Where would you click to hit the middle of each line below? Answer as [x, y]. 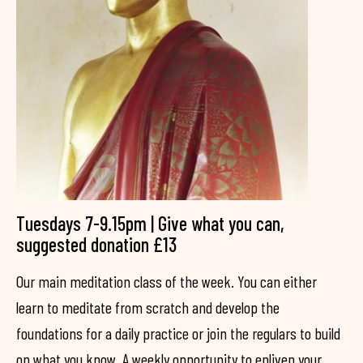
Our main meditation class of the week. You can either [167, 282]
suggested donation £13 [96, 245]
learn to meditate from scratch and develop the [148, 307]
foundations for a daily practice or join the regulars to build [178, 333]
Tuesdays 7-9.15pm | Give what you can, [150, 224]
